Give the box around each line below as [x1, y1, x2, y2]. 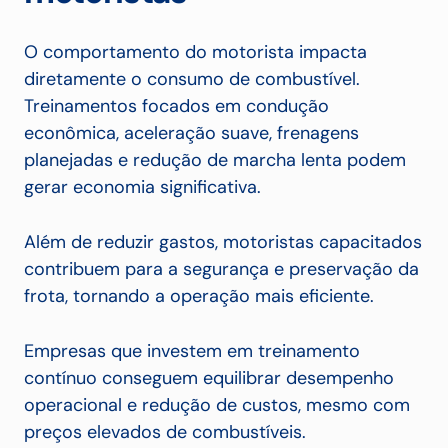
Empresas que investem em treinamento [24, 339, 360, 364]
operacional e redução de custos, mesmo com [24, 393, 410, 418]
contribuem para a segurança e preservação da [24, 257, 419, 282]
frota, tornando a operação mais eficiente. [24, 284, 379, 309]
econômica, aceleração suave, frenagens [24, 121, 359, 146]
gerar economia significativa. [24, 175, 261, 200]
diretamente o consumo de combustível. [24, 67, 360, 92]
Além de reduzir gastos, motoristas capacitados [24, 230, 422, 255]
